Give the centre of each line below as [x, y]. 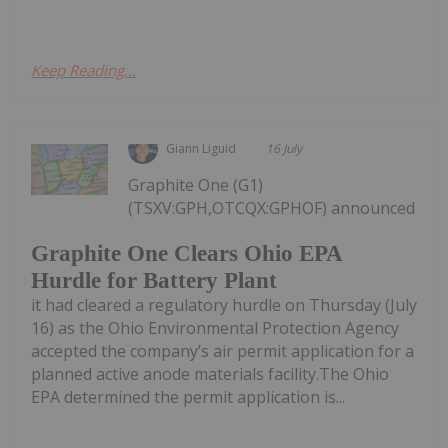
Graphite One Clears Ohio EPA [186, 254]
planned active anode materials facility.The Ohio [210, 374]
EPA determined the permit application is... [188, 397]
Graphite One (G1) [196, 184]
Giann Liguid [201, 148]
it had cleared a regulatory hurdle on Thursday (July [224, 305]
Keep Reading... [83, 69]
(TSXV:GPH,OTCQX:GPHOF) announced [272, 207]
